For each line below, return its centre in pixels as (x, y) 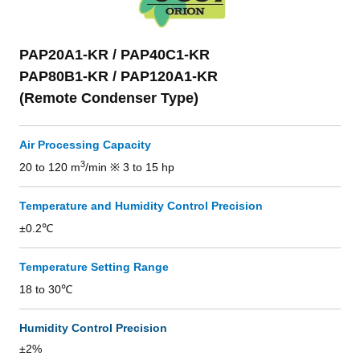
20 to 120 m (50, 167)
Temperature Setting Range (94, 267)
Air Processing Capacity (85, 145)
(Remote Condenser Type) (109, 98)
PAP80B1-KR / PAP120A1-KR (119, 76)
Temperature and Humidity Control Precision (141, 206)
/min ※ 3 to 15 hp (130, 167)
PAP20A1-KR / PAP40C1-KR (115, 55)
